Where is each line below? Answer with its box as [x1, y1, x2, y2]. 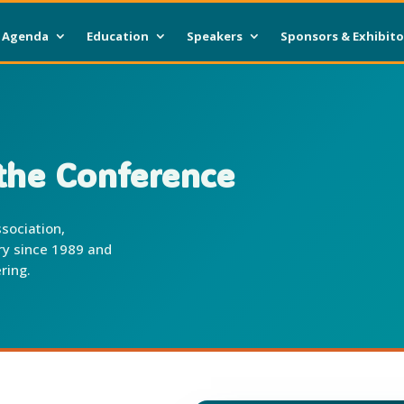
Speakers [187, 27, 243, 44]
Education [87, 27, 150, 44]
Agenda [2, 27, 50, 44]
